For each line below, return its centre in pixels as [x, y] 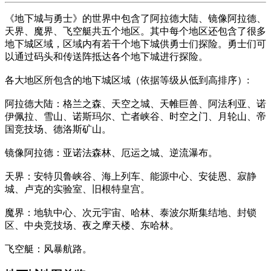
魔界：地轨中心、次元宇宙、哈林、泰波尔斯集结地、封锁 [131, 212]
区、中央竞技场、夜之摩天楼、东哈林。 [92, 225]
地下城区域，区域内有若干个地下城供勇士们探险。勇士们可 [135, 44]
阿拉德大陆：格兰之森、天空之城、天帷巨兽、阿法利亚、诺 [135, 103]
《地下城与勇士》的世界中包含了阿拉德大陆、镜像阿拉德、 [135, 18]
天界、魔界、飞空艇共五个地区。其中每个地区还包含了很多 [135, 31]
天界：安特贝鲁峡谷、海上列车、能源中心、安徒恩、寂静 [131, 176]
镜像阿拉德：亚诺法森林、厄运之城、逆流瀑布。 [111, 152]
